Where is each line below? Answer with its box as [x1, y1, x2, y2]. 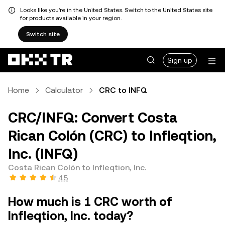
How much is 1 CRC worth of [8, 195, 172, 209]
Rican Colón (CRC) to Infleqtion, [8, 128, 216, 144]
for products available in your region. [20, 15, 122, 22]
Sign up [167, 56, 192, 64]
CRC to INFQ [99, 85, 147, 95]
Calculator [45, 85, 83, 95]
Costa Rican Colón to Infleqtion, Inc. [8, 163, 146, 172]
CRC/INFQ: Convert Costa [8, 109, 178, 126]
